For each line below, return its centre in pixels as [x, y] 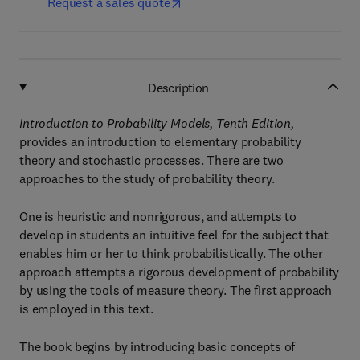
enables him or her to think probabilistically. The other [172, 253]
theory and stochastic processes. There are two [151, 160]
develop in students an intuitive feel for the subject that [174, 235]
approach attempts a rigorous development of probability [180, 272]
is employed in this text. [86, 309]
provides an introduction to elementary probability [160, 141]
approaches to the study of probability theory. [147, 178]
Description [178, 87]
